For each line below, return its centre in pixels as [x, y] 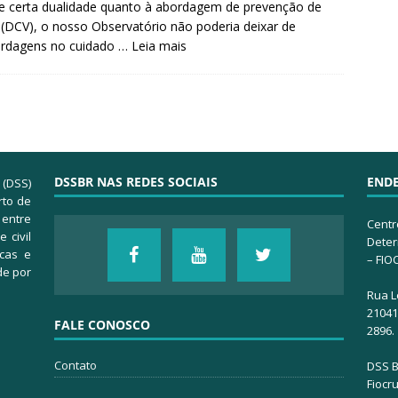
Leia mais [159, 46]
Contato [75, 366]
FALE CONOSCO [102, 325]
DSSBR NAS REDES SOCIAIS [135, 182]
